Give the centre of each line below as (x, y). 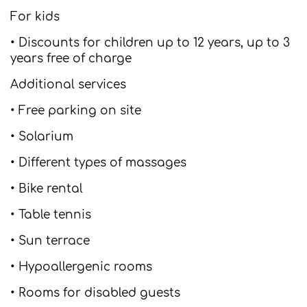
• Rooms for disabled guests (95, 293)
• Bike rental (47, 189)
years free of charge (71, 59)
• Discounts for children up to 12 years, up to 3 (150, 43)
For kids (35, 17)
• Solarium (42, 137)
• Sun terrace (50, 241)
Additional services (68, 85)
